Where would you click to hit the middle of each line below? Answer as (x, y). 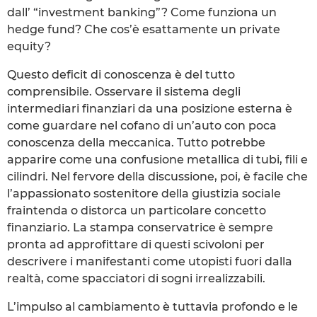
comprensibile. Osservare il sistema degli (124, 91)
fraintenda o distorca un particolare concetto (137, 210)
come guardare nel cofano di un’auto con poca (142, 125)
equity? (29, 46)
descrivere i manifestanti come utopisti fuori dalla (150, 261)
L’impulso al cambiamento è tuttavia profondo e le (152, 306)
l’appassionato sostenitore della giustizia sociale (144, 193)
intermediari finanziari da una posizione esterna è (150, 108)
